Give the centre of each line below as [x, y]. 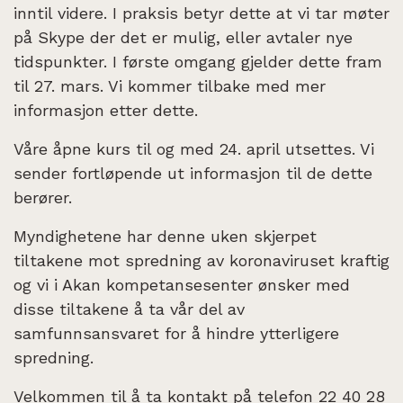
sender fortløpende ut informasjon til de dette [193, 173]
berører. [43, 197]
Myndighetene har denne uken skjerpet [165, 236]
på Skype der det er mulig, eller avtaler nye [183, 37]
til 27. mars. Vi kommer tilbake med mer [170, 85]
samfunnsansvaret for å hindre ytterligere [176, 333]
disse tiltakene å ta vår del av [129, 309]
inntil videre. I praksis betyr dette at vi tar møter [201, 13]
